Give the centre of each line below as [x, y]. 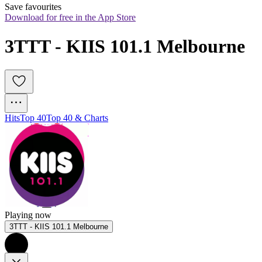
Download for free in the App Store [70, 18]
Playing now [28, 215]
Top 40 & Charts [77, 118]
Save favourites [33, 7]
